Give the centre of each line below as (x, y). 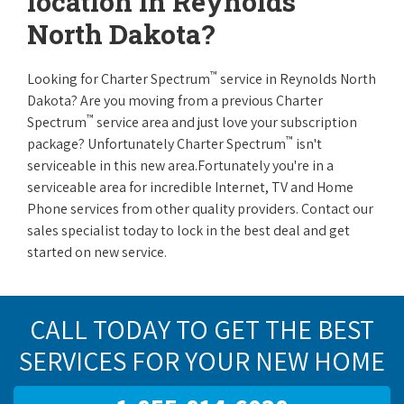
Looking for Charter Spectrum (119, 79)
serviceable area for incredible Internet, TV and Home (190, 187)
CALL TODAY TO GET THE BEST (202, 329)
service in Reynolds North (297, 79)
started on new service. (97, 252)
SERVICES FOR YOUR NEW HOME (202, 361)
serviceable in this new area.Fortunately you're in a (180, 165)
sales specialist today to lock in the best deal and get (188, 230)
